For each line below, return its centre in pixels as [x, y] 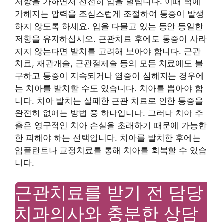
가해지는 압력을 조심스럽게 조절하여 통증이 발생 [110, 14]
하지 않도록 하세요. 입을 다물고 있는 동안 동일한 [109, 26]
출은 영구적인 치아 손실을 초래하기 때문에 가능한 [111, 125]
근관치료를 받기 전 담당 [109, 192]
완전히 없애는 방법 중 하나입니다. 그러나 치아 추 [109, 113]
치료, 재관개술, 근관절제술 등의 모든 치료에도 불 [109, 63]
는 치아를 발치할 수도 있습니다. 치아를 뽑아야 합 [109, 88]
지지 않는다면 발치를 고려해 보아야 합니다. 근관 [108, 51]
